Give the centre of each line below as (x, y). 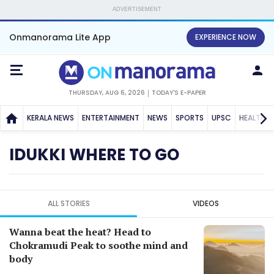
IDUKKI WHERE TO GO (94, 154)
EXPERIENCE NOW (226, 37)
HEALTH (252, 117)
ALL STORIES (68, 203)
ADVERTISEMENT (137, 9)
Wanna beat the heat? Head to (80, 231)
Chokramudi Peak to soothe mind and (98, 245)
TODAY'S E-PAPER (179, 92)
